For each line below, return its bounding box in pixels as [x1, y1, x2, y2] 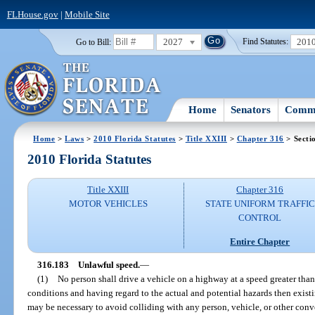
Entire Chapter [230, 236, 290, 247]
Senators [231, 103, 271, 115]
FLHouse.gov [6, 8, 58, 20]
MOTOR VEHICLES [68, 198, 148, 210]
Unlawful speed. [77, 259, 140, 270]
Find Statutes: [243, 37, 289, 46]
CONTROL [238, 212, 282, 224]
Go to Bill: [75, 37, 111, 46]
